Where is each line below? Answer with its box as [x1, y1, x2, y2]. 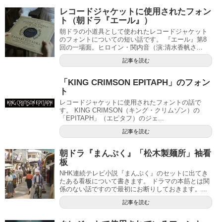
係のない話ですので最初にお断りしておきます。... [59, 185, 207, 193]
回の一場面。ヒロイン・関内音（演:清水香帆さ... [59, 43, 203, 51]
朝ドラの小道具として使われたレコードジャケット [59, 27, 208, 35]
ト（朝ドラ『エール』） [59, 15, 152, 25]
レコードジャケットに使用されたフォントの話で [59, 98, 201, 106]
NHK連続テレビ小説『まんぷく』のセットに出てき [59, 169, 208, 177]
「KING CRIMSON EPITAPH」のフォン [59, 77, 210, 87]
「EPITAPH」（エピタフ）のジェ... [59, 114, 164, 122]
